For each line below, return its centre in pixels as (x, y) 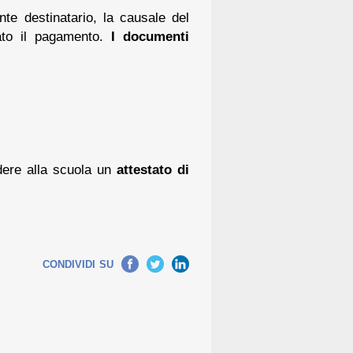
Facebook (116, 262)
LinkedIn (170, 262)
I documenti (146, 36)
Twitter (149, 262)
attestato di (153, 169)
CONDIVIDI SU (78, 264)
